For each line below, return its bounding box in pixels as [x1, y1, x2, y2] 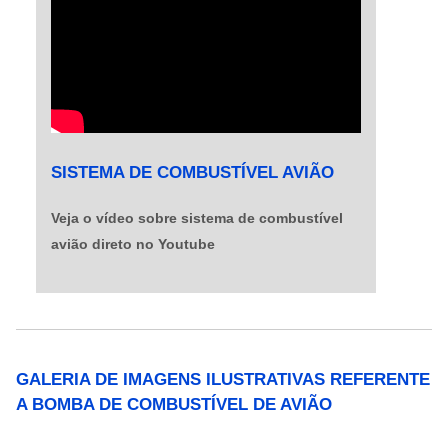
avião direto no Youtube [51, 236, 216, 253]
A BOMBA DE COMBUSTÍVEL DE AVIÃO [16, 395, 333, 415]
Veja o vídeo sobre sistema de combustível [51, 210, 344, 227]
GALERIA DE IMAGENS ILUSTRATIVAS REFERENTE [16, 370, 431, 390]
